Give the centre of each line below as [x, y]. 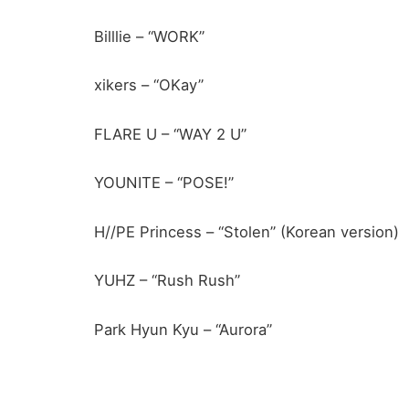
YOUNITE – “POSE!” [164, 183]
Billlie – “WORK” [149, 36]
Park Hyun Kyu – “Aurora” [183, 329]
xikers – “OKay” [149, 85]
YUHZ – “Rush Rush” [167, 281]
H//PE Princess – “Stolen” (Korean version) [246, 231]
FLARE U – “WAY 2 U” [170, 134]
